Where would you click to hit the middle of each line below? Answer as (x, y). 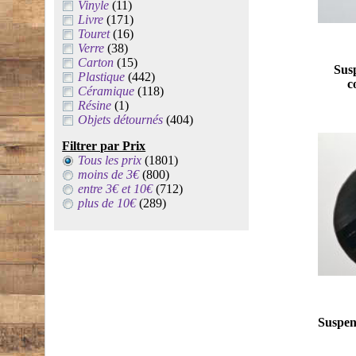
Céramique (106, 91)
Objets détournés (121, 120)
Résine (95, 105)
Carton (96, 62)
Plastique (102, 77)
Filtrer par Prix (104, 146)
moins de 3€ (109, 174)
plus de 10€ (107, 203)
